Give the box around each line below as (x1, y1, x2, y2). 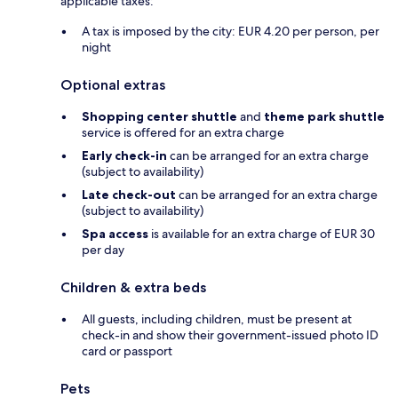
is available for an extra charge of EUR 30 (148, 225, 375, 242)
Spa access (82, 225, 148, 242)
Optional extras (60, 76, 165, 93)
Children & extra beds (60, 278, 206, 296)
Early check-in (82, 147, 167, 163)
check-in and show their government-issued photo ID (82, 326, 378, 343)
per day (82, 241, 124, 258)
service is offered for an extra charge (82, 123, 284, 140)
